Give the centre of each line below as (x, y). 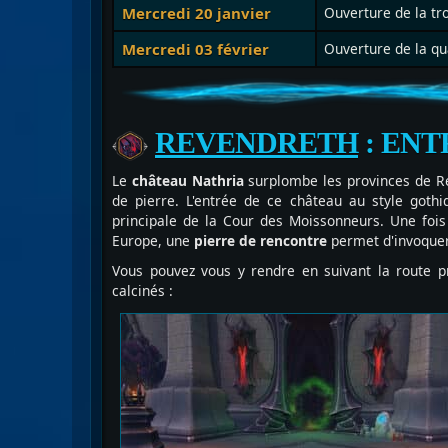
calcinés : (142, 291)
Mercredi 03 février (195, 49)
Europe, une (151, 241)
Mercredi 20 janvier (196, 13)
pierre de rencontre (258, 241)
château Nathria (187, 181)
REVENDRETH (256, 143)
